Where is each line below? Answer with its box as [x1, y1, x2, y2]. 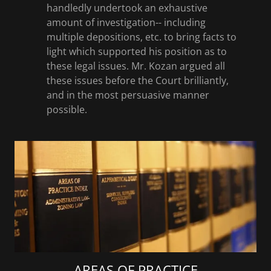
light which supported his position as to [46, 45, 227, 58]
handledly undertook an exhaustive [46, 1, 207, 15]
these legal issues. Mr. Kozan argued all [46, 59, 225, 73]
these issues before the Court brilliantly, [46, 74, 229, 87]
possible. [46, 103, 87, 116]
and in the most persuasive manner [46, 88, 209, 102]
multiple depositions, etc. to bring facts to [46, 30, 237, 44]
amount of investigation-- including [46, 16, 206, 29]
